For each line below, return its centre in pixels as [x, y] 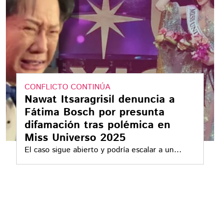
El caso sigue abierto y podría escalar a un [99, 150]
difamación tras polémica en [98, 125]
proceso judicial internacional [76, 162]
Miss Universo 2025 [75, 138]
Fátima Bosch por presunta [95, 112]
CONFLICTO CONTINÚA [68, 87]
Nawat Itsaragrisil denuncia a [100, 99]
